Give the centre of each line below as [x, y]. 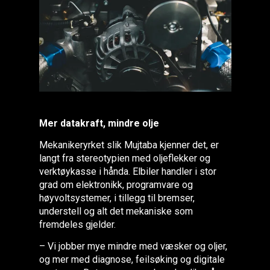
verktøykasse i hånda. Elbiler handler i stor [128, 171]
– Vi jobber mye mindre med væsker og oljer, [133, 246]
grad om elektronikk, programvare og [116, 184]
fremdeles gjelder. [78, 224]
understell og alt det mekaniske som [116, 211]
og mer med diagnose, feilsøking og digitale [132, 259]
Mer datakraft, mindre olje [99, 123]
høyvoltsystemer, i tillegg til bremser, [117, 198]
